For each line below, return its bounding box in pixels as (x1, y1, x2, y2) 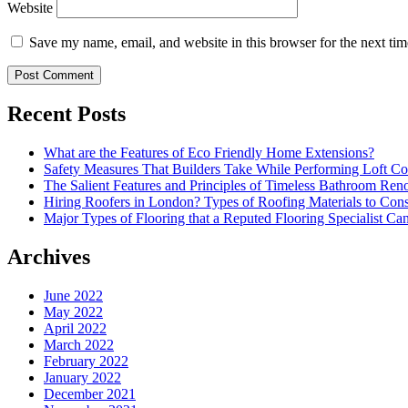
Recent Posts (7, 102, 126, 127)
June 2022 (44, 288, 103, 304)
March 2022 (44, 337, 114, 353)
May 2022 (44, 304, 103, 321)
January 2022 (44, 370, 121, 386)
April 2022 (44, 321, 107, 337)
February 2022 (44, 353, 128, 370)
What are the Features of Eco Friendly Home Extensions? (44, 145, 374, 161)
